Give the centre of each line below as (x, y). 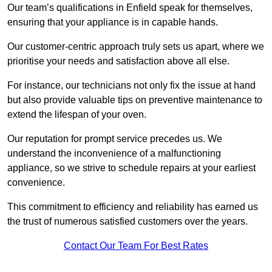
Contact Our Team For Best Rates (136, 246)
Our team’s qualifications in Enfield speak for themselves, (130, 8)
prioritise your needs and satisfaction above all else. (120, 61)
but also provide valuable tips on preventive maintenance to (135, 100)
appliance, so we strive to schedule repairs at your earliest (131, 168)
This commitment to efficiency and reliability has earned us (133, 207)
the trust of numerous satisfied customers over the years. (127, 222)
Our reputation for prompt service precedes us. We (115, 139)
